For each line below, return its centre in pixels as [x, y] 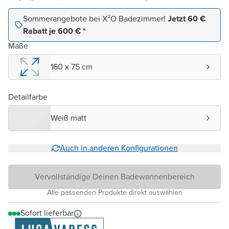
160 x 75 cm [72, 67]
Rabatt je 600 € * [54, 31]
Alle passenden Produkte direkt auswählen [114, 193]
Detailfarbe [28, 97]
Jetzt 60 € [187, 19]
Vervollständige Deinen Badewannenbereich [114, 177]
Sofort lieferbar [47, 213]
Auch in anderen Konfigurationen [119, 148]
